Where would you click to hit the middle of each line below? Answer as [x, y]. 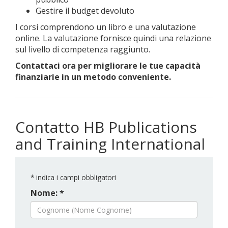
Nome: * [47, 193]
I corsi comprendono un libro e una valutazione [106, 27]
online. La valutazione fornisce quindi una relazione [113, 38]
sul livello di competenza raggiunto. [83, 49]
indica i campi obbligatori [75, 177]
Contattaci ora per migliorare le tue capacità [108, 66]
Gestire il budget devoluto [85, 11]
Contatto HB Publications [106, 127]
